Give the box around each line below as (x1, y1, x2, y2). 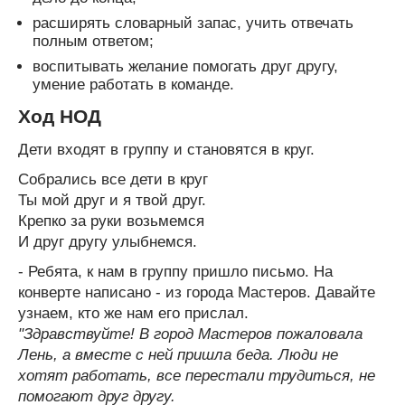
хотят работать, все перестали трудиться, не (18, 366, 375, 384)
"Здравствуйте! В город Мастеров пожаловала (18, 325, 363, 343)
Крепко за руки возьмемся (18, 212, 204, 230)
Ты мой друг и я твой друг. (18, 191, 206, 209)
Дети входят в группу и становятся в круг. (18, 140, 315, 158)
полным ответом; (33, 32, 154, 50)
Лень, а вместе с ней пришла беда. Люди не (18, 345, 338, 363)
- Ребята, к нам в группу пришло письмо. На (18, 262, 333, 280)
